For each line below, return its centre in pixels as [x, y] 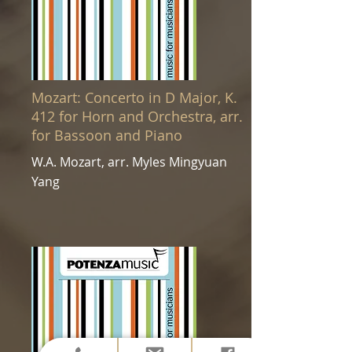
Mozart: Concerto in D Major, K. [134, 97]
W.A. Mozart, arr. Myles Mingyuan [129, 162]
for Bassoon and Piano [107, 135]
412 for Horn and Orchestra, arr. [137, 116]
